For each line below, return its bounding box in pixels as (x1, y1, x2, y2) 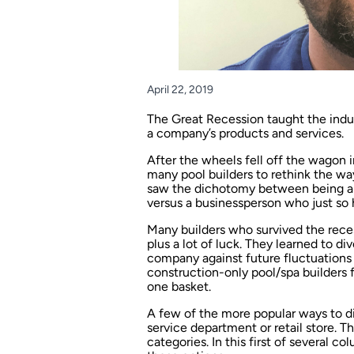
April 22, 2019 (147, 82, 213, 96)
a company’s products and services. (147, 125, 344, 141)
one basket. (147, 278, 211, 294)
